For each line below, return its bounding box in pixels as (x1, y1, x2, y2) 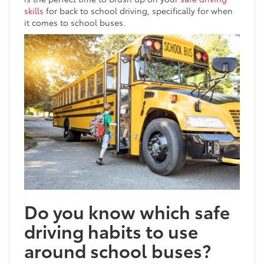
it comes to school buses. (24, 16, 126, 29)
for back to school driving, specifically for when (44, 5, 233, 17)
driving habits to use (24, 218, 198, 244)
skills (24, 5, 44, 17)
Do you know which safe (24, 199, 230, 225)
